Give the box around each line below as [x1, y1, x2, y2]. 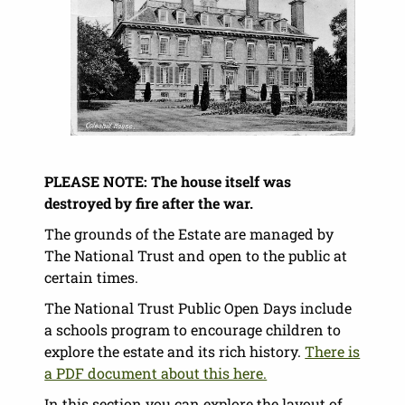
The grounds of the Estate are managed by [44, 223, 334, 243]
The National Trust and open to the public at [44, 245, 348, 265]
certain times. [44, 267, 139, 287]
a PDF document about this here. [44, 363, 268, 382]
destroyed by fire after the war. [44, 193, 254, 212]
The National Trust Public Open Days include [44, 297, 353, 317]
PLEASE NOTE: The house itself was [44, 171, 292, 191]
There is [305, 341, 361, 361]
